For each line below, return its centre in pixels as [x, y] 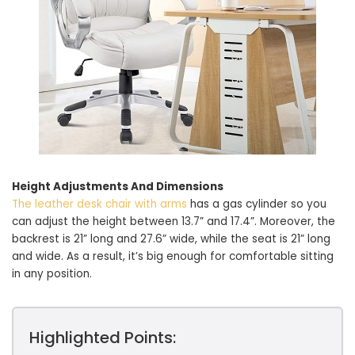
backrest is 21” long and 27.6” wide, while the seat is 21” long [171, 239]
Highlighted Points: [103, 338]
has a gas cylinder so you [257, 204]
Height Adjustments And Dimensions [118, 187]
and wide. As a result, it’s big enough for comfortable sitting [173, 256]
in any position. [52, 274]
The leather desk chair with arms [99, 204]
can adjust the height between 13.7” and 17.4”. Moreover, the [174, 221]
